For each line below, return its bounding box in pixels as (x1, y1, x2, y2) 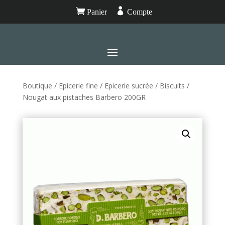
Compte (125, 8, 152, 16)
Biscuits (159, 81, 185, 90)
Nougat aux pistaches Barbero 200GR (22, 92, 146, 102)
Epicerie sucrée (104, 81, 153, 90)
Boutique (22, 81, 52, 90)
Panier (84, 8, 107, 16)
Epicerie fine (58, 81, 98, 90)
